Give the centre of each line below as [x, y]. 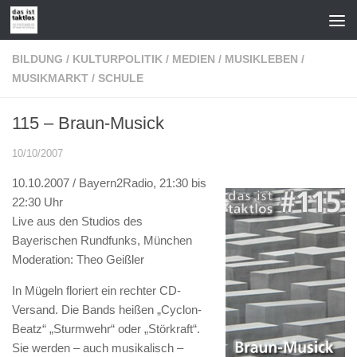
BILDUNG [37, 59]
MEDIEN [194, 59]
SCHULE [121, 78]
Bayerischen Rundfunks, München [102, 240]
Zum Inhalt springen [82, 22]
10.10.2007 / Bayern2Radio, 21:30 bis [109, 183]
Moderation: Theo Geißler [78, 259]
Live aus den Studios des [77, 221]
